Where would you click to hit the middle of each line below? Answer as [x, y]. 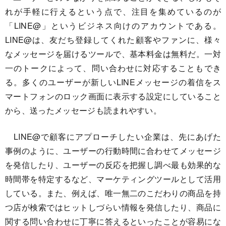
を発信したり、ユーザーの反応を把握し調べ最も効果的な [113, 165]
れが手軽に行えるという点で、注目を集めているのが [113, 11]
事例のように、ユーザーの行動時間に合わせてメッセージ [113, 151]
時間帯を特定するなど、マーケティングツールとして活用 [113, 179]
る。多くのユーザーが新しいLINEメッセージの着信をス [113, 82]
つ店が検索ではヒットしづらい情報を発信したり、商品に [113, 207]
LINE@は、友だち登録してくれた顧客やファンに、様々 [113, 40]
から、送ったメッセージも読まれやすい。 [83, 110]
